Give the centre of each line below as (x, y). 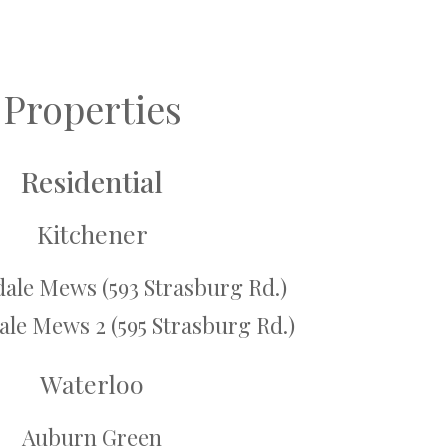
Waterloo (92, 384)
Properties (92, 109)
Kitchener (92, 234)
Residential (92, 182)
